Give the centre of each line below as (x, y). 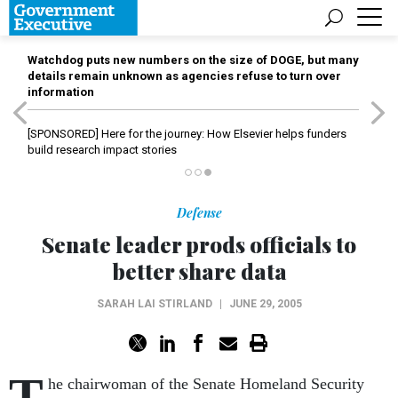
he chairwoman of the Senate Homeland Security (206, 384)
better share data (199, 271)
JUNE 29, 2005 (265, 304)
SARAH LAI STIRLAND (154, 304)
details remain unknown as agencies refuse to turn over (184, 76)
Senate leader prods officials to (199, 244)
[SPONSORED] (63, 134)
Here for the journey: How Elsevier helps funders (223, 134)
